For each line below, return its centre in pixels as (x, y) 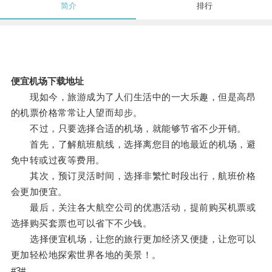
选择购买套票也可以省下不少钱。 (81, 223)
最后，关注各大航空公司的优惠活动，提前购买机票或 (133, 208)
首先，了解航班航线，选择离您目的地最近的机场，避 (133, 144)
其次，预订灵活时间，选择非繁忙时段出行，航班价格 (133, 176)
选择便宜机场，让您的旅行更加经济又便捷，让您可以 (133, 239)
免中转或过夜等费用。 (58, 160)
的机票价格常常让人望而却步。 (76, 113)
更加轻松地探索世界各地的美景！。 (86, 255)
